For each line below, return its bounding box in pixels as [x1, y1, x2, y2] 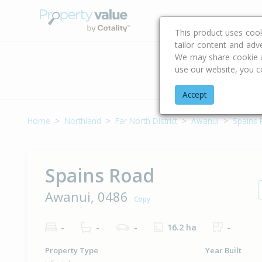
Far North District [115, 115, 177, 126]
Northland [64, 115, 101, 126]
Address [226, 70, 254, 81]
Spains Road [45, 162, 154, 188]
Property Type [45, 245, 98, 256]
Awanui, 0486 [45, 187, 128, 205]
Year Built [205, 245, 242, 256]
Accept [182, 89, 206, 100]
